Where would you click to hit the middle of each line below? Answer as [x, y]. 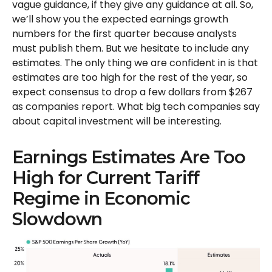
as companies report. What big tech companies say [136, 107]
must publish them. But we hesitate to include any [131, 48]
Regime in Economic [101, 198]
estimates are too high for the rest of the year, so [130, 77]
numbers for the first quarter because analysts [124, 34]
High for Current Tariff [106, 178]
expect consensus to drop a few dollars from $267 [132, 92]
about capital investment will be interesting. [117, 121]
